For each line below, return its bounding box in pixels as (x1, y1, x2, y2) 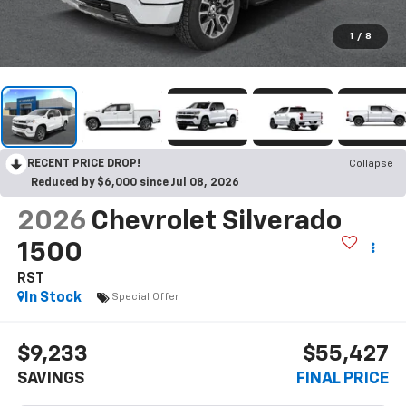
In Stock (24, 290, 82, 305)
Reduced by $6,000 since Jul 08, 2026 (31, 177, 239, 188)
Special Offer (111, 292, 179, 304)
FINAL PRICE (296, 371, 390, 388)
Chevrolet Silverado (90, 208, 342, 236)
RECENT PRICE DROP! (27, 158, 140, 169)
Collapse (349, 158, 393, 169)
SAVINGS (16, 371, 84, 388)
